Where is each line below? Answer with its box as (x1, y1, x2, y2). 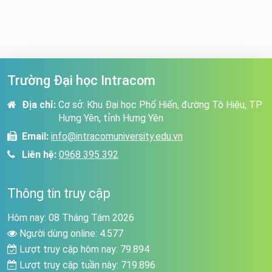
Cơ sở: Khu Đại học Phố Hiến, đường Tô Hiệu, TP (58, 99, 262, 110)
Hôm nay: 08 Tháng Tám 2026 (7, 212, 134, 223)
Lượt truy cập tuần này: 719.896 (17, 259, 155, 271)
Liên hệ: (22, 149, 56, 160)
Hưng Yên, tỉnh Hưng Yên (58, 112, 163, 124)
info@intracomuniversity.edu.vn (51, 131, 183, 142)
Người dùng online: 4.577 (17, 228, 123, 239)
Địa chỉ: (22, 99, 56, 110)
